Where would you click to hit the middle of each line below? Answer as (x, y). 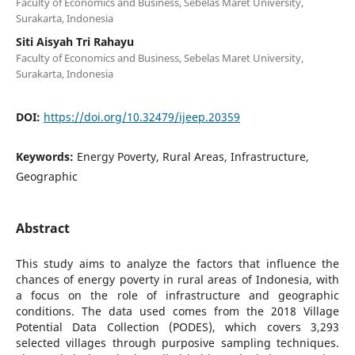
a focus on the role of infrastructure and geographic (177, 295)
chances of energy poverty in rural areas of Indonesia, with (177, 279)
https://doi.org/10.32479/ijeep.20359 (141, 116)
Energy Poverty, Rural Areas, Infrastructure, (193, 156)
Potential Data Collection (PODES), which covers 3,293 (177, 326)
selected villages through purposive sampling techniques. (177, 342)
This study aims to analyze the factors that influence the (177, 263)
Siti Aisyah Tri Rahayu (74, 41)
